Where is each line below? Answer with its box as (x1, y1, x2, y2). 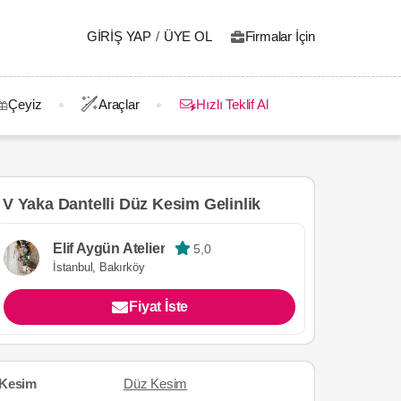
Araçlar (98, 97, 140, 112)
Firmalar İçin (244, 29, 315, 44)
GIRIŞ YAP (86, 29, 152, 44)
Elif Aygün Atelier (53, 240, 166, 256)
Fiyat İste (129, 298, 189, 314)
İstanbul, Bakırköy (53, 260, 145, 274)
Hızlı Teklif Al (196, 97, 269, 112)
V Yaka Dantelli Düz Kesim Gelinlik (3, 194, 261, 213)
